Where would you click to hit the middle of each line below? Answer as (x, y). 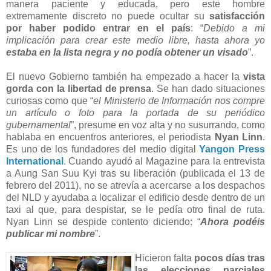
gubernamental (38, 125)
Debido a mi (234, 28)
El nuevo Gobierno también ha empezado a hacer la (125, 76)
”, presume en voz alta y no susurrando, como (168, 125)
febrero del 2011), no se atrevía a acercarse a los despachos (135, 185)
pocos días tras (230, 258)
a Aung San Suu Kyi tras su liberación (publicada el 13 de (135, 173)
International (35, 161)
